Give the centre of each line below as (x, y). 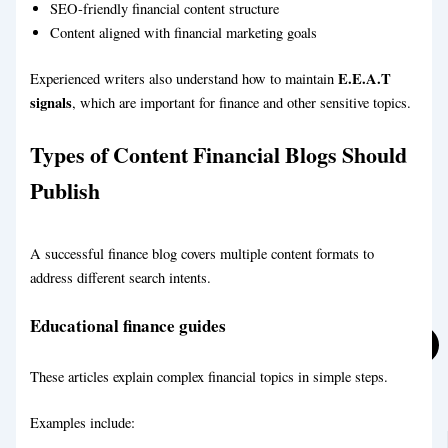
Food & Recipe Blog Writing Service (195, 180)
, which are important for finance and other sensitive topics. (242, 103)
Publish (65, 191)
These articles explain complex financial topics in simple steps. (209, 377)
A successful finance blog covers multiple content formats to (202, 253)
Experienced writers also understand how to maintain (184, 79)
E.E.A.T (365, 79)
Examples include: (83, 423)
